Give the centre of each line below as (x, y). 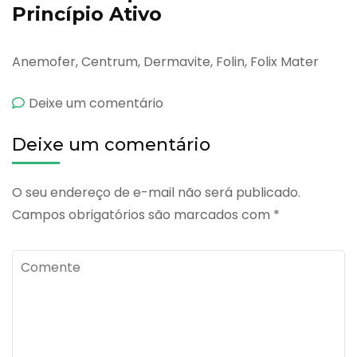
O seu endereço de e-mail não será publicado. (156, 193)
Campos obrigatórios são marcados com (143, 215)
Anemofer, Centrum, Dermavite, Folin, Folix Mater (165, 62)
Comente (42, 261)
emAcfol (189, 103)
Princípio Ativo (87, 14)
